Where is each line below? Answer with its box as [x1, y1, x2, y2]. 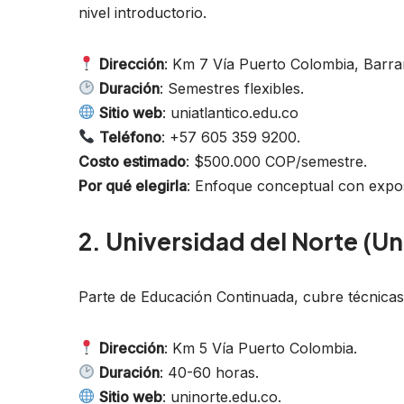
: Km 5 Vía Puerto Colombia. [164, 338, 358, 357]
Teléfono [99, 127, 162, 146]
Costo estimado [78, 151, 186, 170]
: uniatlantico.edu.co [162, 103, 299, 122]
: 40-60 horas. [160, 363, 260, 381]
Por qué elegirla [78, 176, 187, 195]
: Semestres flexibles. [160, 78, 305, 97]
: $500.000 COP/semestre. [186, 151, 367, 170]
